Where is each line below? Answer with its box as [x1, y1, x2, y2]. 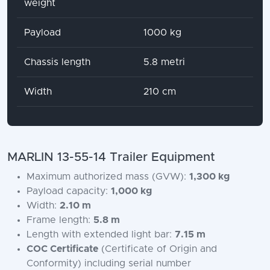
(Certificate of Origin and [98, 244, 217, 254]
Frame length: [27, 215, 93, 225]
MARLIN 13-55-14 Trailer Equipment [7, 151, 215, 164]
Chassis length [24, 57, 90, 67]
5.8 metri [143, 57, 185, 67]
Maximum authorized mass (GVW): [27, 172, 189, 182]
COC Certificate [27, 244, 98, 254]
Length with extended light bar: [27, 230, 175, 240]
